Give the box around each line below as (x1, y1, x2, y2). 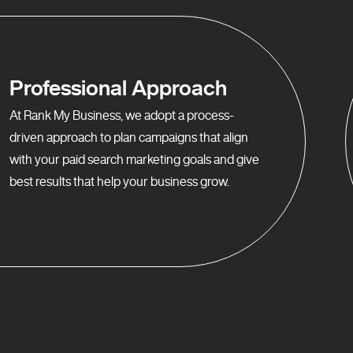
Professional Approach (9, 76, 227, 98)
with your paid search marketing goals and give (9, 153, 259, 165)
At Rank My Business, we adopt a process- (9, 109, 234, 121)
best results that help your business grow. (9, 175, 229, 188)
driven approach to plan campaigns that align (9, 131, 248, 143)
